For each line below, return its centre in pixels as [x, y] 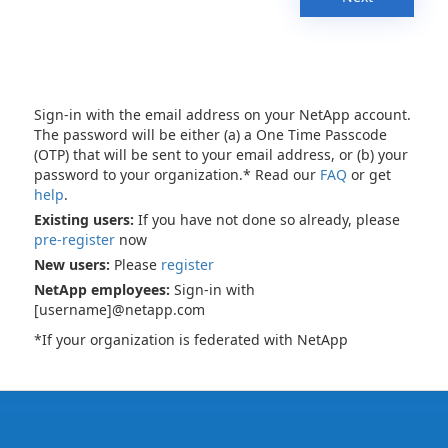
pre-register [74, 239]
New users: [72, 264]
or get [369, 174]
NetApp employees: [102, 289]
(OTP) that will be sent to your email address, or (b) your [221, 154]
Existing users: [84, 219]
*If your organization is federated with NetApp [191, 339]
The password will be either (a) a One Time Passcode [210, 134]
